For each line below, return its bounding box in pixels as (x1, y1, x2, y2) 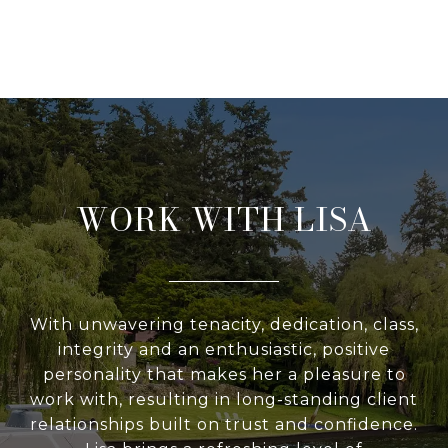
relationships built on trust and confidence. (30, 414, 418, 434)
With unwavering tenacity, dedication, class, (29, 314, 419, 334)
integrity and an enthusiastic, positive (58, 339, 390, 359)
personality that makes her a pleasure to (42, 364, 406, 384)
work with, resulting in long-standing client (30, 389, 418, 409)
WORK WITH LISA (75, 194, 373, 244)
